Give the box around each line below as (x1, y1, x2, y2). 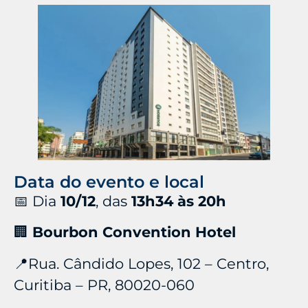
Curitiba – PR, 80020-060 (14, 276, 195, 294)
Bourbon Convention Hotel (32, 223, 240, 241)
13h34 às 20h (131, 192, 226, 210)
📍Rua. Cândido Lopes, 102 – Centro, (14, 254, 269, 272)
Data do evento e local (14, 172, 204, 192)
